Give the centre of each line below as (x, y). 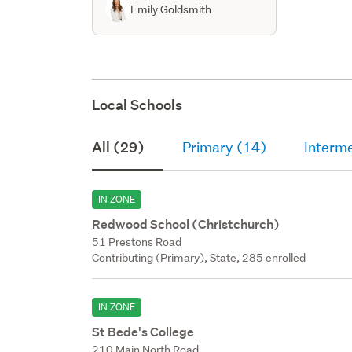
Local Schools (137, 104)
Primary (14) (225, 147)
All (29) (119, 147)
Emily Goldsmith (171, 9)
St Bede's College (143, 332)
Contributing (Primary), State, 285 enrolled (199, 257)
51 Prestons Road (137, 242)
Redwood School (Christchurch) (186, 224)
